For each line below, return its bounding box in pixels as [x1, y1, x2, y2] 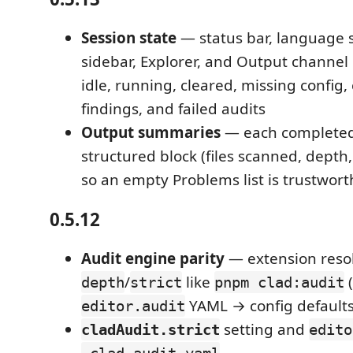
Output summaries [81, 122, 221, 143]
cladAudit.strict [81, 321, 220, 338]
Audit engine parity [81, 248, 225, 269]
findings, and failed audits [81, 98, 266, 119]
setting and [220, 319, 309, 340]
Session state [81, 28, 176, 48]
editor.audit [81, 297, 185, 314]
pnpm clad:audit [214, 273, 344, 291]
